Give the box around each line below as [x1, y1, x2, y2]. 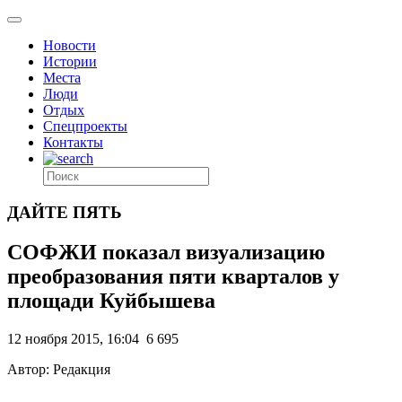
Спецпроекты [43, 118, 127, 134]
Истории [43, 54, 97, 69]
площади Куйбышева [7, 288, 215, 312]
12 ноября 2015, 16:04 [7, 330, 139, 346]
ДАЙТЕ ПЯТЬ [7, 202, 122, 222]
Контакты [43, 135, 103, 150]
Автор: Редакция [7, 361, 110, 377]
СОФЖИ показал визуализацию [7, 240, 325, 264]
